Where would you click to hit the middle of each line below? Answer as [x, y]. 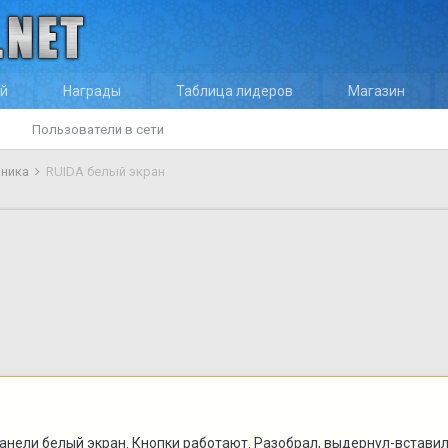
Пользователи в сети [98, 129]
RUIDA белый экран [105, 171]
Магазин [376, 91]
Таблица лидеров [234, 91]
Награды [92, 91]
